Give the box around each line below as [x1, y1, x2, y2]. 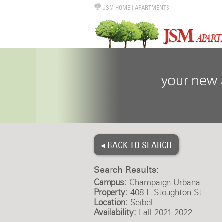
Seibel [127, 197, 153, 207]
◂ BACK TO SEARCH [100, 139, 172, 150]
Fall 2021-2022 [136, 207, 192, 217]
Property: [93, 187, 128, 197]
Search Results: [93, 165, 159, 175]
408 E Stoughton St [127, 187, 202, 197]
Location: [93, 197, 128, 207]
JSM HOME [101, 4, 130, 11]
